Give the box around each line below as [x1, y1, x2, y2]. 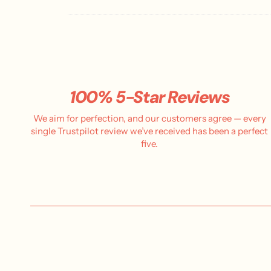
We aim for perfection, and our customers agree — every [33, 113, 266, 125]
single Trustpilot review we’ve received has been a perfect [31, 125, 269, 137]
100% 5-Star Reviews [70, 86, 230, 109]
